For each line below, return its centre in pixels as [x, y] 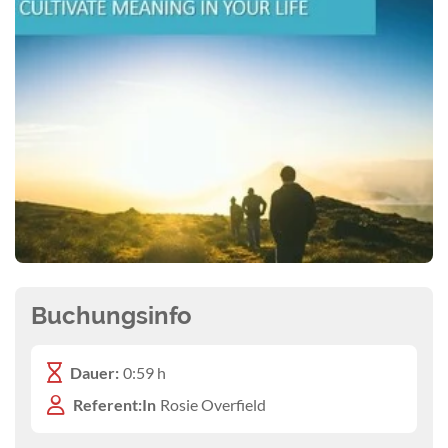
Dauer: [94, 372]
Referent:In [114, 404]
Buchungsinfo [111, 315]
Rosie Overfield [213, 404]
